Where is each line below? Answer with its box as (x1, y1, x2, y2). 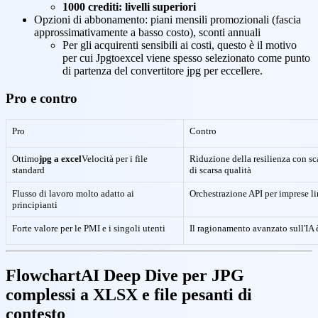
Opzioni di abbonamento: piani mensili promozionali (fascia (34, 13, 301, 26)
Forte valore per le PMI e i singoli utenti (12, 223, 165, 234)
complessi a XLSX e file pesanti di (6, 285, 252, 305)
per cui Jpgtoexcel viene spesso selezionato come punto (62, 51, 310, 64)
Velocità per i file (82, 153, 148, 165)
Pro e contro (6, 90, 77, 106)
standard (12, 165, 45, 176)
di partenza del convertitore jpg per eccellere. (62, 64, 263, 77)
